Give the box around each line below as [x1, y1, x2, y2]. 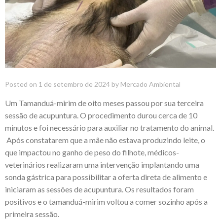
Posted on [5, 79, 38, 88]
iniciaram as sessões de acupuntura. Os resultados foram [5, 184, 194, 194]
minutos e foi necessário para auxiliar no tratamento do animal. [5, 122, 214, 132]
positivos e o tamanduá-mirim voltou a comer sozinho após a [5, 196, 208, 206]
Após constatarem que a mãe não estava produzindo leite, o [5, 135, 205, 145]
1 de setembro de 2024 [38, 79, 110, 88]
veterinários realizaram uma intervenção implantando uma [5, 159, 199, 169]
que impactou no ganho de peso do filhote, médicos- [5, 147, 179, 157]
